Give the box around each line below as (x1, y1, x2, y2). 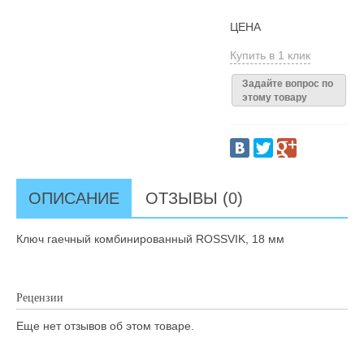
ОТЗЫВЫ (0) (145, 189, 243, 207)
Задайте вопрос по (241, 78, 333, 89)
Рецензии (16, 292, 63, 304)
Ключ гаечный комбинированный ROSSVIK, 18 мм (16, 232, 284, 245)
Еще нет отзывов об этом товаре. (16, 319, 194, 332)
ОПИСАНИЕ (28, 189, 119, 207)
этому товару (241, 92, 307, 103)
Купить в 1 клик (229, 49, 310, 62)
